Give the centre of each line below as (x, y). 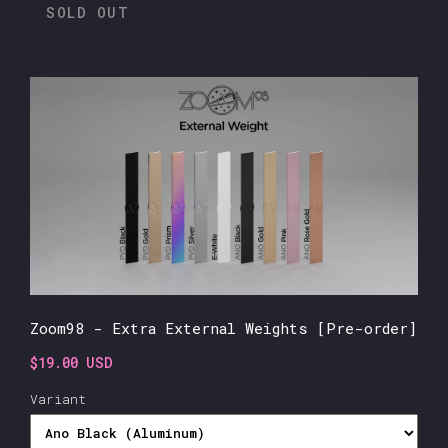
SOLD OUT (87, 13)
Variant (58, 399)
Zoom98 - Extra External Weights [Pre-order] (223, 328)
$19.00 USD (71, 363)
